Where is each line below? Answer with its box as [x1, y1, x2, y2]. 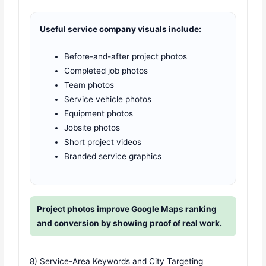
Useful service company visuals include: [40, 24, 202, 34]
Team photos [64, 80, 115, 90]
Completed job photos [64, 65, 148, 75]
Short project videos [64, 137, 142, 147]
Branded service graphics [64, 151, 162, 161]
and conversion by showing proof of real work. [37, 218, 223, 229]
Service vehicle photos [64, 94, 152, 104]
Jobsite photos [64, 122, 121, 132]
